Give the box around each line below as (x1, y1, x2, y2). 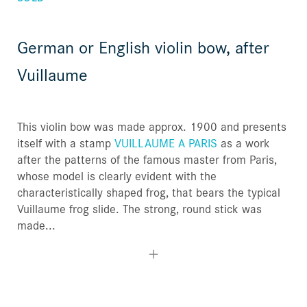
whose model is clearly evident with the (17, 168, 217, 184)
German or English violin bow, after (17, 36, 269, 59)
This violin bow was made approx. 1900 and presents (17, 119, 286, 135)
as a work (217, 135, 270, 151)
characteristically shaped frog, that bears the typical (17, 184, 280, 201)
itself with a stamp (17, 135, 114, 151)
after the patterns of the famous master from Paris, (17, 151, 277, 168)
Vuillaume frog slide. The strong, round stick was (17, 201, 262, 217)
